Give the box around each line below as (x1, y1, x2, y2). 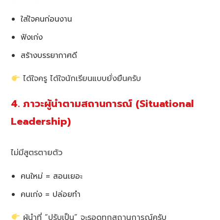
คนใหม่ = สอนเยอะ (21, 170, 83, 182)
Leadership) (11, 113, 71, 129)
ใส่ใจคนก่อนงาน (21, 13, 73, 25)
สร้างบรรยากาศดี (21, 49, 78, 61)
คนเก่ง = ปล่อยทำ (21, 188, 81, 200)
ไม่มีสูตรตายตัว (11, 146, 63, 159)
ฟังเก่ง (21, 31, 43, 43)
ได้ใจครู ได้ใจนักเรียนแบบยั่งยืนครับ (20, 72, 141, 84)
